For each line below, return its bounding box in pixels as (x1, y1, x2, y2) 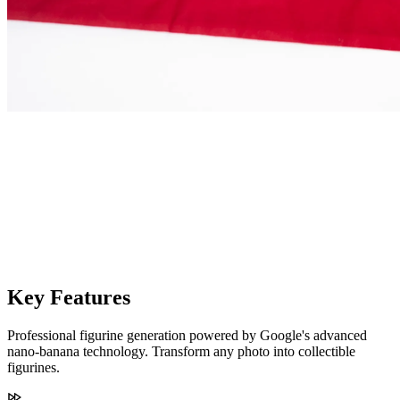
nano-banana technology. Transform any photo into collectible (7, 343, 355, 359)
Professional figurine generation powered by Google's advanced (7, 327, 367, 343)
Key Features (7, 285, 130, 309)
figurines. (7, 359, 60, 375)
